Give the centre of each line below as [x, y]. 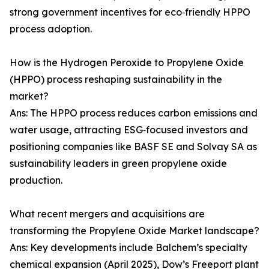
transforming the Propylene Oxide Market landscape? [134, 231]
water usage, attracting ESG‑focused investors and [129, 130]
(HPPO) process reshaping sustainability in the [116, 80]
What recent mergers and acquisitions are [107, 214]
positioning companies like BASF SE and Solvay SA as [133, 147]
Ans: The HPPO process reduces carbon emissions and [134, 113]
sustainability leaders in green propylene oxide [118, 164]
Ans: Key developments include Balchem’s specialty [128, 248]
